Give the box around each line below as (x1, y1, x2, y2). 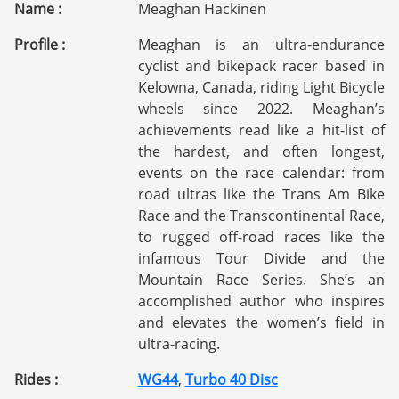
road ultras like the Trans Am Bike (137, 183, 385, 204)
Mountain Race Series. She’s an (137, 269, 385, 289)
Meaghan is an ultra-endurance (137, 34, 385, 54)
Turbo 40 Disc (184, 369, 278, 389)
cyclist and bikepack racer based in (137, 55, 385, 76)
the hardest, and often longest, (137, 141, 385, 161)
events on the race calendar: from (137, 162, 385, 183)
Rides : (14, 369, 58, 389)
